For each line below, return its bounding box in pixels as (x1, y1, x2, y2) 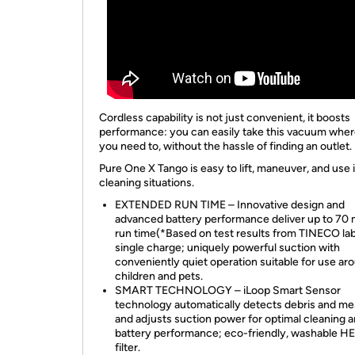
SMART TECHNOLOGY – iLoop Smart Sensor (115, 284, 341, 297)
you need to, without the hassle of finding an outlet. (99, 139, 352, 153)
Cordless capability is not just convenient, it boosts (99, 111, 350, 124)
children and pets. (115, 269, 203, 283)
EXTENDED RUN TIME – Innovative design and (115, 198, 345, 212)
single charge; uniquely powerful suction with (115, 241, 340, 254)
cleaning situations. (99, 176, 194, 189)
